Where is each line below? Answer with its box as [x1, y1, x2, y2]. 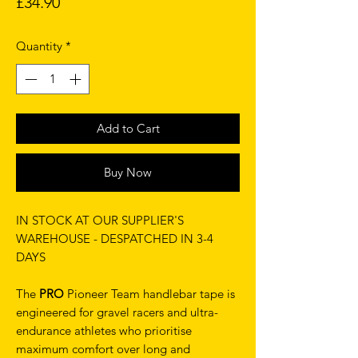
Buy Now [104, 165, 152, 181]
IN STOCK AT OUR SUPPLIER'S [16, 213, 184, 229]
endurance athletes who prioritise [16, 323, 192, 339]
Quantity [16, 38, 62, 54]
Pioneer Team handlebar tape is [64, 286, 235, 302]
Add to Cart [96, 121, 160, 137]
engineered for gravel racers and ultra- [16, 304, 218, 320]
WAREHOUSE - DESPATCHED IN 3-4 [16, 231, 213, 247]
